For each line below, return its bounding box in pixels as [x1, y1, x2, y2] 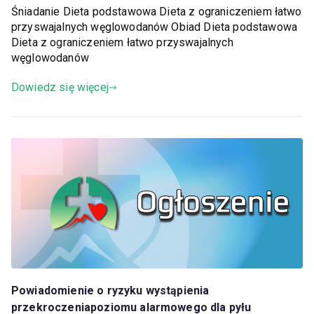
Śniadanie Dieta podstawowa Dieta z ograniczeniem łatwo [11, 5, 302, 19]
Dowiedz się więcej [11, 81, 109, 95]
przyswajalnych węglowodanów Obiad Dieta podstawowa [11, 20, 298, 34]
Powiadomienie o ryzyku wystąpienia [11, 284, 210, 298]
